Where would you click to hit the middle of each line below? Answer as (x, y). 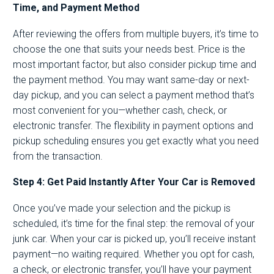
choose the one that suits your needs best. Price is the (129, 49)
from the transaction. (58, 156)
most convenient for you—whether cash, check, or (120, 110)
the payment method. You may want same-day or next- (131, 80)
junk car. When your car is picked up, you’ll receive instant (134, 239)
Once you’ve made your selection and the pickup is (122, 208)
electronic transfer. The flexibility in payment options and (133, 125)
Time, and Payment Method (76, 8)
